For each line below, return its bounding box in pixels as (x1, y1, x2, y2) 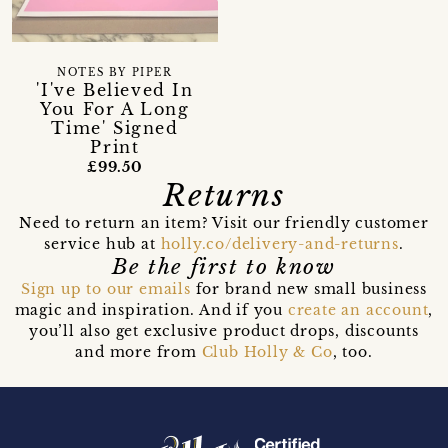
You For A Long (40, 99, 190, 120)
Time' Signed (51, 118, 179, 139)
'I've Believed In (36, 80, 194, 101)
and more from (75, 343, 202, 362)
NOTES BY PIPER (57, 67, 173, 80)
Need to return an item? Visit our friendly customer (19, 214, 429, 233)
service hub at (44, 235, 161, 254)
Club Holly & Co (201, 343, 333, 362)
